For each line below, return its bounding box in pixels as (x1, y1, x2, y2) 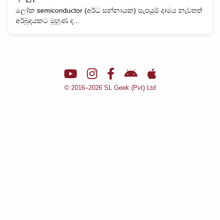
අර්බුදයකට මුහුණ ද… (16, 17, 80, 25)
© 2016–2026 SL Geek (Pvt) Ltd (64, 84, 156, 91)
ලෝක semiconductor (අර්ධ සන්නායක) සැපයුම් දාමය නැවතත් (16, 6, 202, 14)
